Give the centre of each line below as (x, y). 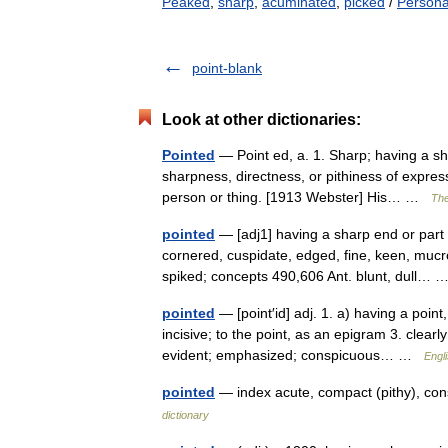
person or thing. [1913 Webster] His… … (296, 197)
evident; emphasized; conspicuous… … (293, 355)
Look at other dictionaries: (261, 119)
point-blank (227, 68)
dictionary (185, 415)
